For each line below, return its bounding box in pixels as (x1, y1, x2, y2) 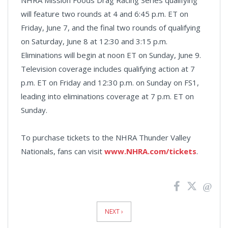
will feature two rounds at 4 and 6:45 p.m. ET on (21, 8, 188, 19)
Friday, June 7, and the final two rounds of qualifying (21, 22, 201, 33)
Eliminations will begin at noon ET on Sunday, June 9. (21, 49, 201, 60)
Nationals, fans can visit (21, 146, 104, 156)
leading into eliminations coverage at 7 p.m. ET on (21, 91, 194, 101)
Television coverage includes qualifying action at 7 (21, 63, 195, 74)
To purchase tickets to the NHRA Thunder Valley (21, 132, 191, 142)
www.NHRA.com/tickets (104, 146, 196, 156)
